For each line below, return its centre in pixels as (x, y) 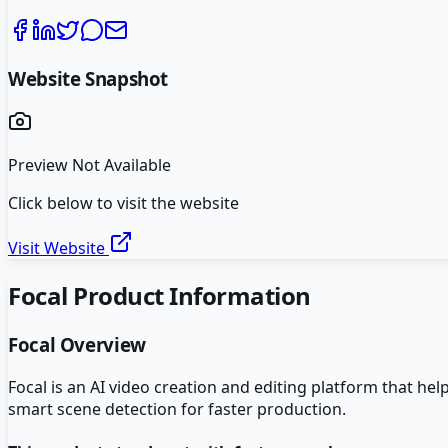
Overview (100, 345)
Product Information (189, 296)
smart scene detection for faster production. (177, 408)
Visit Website (58, 248)
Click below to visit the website (123, 203)
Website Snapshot (88, 78)
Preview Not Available (89, 165)
